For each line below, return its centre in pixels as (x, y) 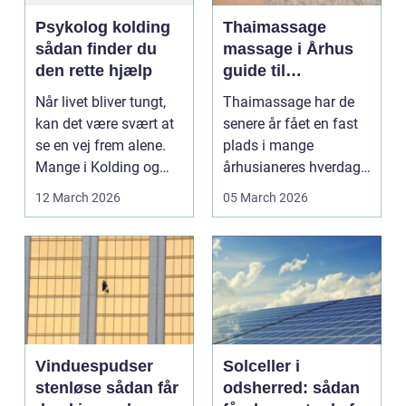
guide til (254, 71)
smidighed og (276, 115)
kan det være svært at (105, 124)
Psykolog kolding (103, 28)
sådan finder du (96, 49)
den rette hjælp (94, 71)
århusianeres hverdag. (294, 168)
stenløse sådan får (71, 388)
